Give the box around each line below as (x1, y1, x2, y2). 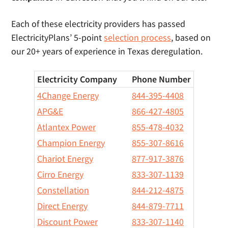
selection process (104, 32, 172, 43)
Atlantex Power (37, 121, 96, 133)
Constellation (37, 184, 89, 196)
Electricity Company (37, 73, 117, 85)
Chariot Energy (37, 153, 93, 164)
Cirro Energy (37, 168, 83, 180)
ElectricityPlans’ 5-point (11, 32, 104, 43)
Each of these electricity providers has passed (11, 18, 186, 30)
